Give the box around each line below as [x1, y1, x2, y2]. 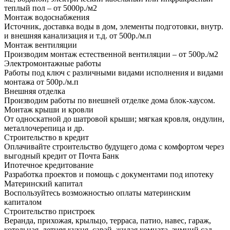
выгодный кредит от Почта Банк [4, 151, 119, 160]
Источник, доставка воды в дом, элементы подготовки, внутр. [4, 22, 223, 31]
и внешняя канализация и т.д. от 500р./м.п [4, 31, 151, 40]
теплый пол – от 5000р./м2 [4, 3, 97, 12]
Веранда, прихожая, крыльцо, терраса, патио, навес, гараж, [4, 216, 211, 225]
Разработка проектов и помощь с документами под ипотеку [4, 169, 214, 179]
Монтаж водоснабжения [4, 12, 89, 22]
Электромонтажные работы [4, 59, 101, 68]
